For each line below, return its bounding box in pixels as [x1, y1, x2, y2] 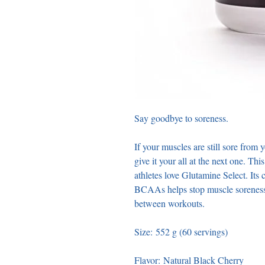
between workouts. [134, 197, 208, 210]
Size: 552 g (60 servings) [134, 225, 231, 238]
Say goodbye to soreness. [134, 112, 231, 125]
